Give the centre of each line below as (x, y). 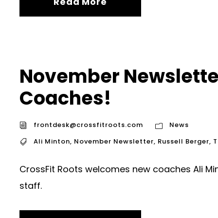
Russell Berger (183, 142)
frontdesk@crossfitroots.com (88, 125)
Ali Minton (52, 142)
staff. (31, 186)
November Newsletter (114, 142)
